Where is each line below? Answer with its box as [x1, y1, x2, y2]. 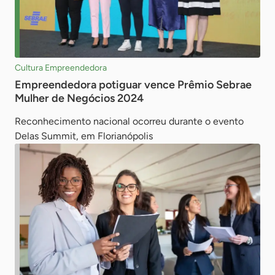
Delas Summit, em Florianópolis [15, 130, 153, 142]
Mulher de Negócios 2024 [15, 91, 144, 106]
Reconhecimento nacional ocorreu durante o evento [15, 115, 244, 128]
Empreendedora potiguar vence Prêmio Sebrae [15, 78, 252, 92]
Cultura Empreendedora [15, 63, 107, 74]
